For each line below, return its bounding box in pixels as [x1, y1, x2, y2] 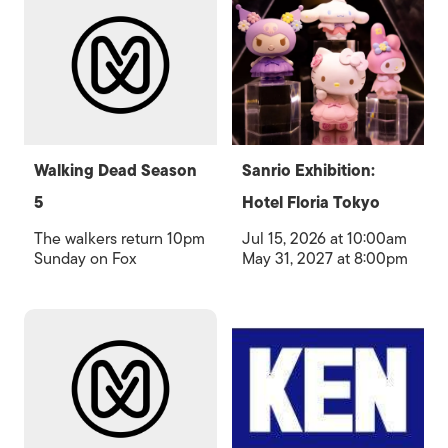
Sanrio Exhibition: [241, 158, 375, 184]
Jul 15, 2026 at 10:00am [241, 226, 407, 252]
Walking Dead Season [34, 158, 197, 184]
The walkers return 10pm [34, 226, 205, 252]
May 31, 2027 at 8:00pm [241, 246, 408, 272]
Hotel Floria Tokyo [241, 190, 380, 216]
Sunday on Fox [34, 246, 137, 272]
